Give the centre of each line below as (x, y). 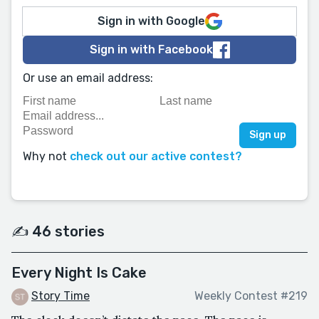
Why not (46, 156)
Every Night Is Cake (79, 273)
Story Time (61, 296)
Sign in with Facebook (151, 49)
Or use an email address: (88, 78)
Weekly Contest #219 (251, 296)
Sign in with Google (151, 21)
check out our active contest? (156, 156)
